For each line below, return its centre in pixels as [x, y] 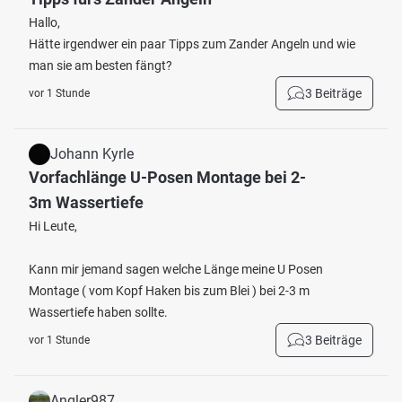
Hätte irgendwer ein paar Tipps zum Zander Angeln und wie [192, 44]
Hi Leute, [53, 226]
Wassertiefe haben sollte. [98, 312]
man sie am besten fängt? [100, 66]
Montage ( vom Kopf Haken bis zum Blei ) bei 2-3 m [169, 291]
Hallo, [44, 22]
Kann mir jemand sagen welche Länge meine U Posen [176, 269]
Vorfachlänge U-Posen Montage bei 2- [167, 177]
